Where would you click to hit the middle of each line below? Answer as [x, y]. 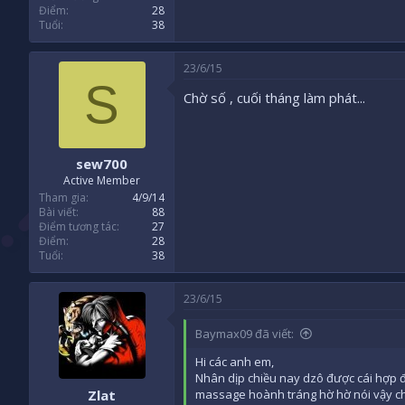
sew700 [102, 164]
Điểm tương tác [78, 227]
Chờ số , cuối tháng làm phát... [274, 97]
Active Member [102, 181]
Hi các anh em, [235, 362]
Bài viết [57, 212]
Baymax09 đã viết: [245, 334]
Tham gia [62, 198]
